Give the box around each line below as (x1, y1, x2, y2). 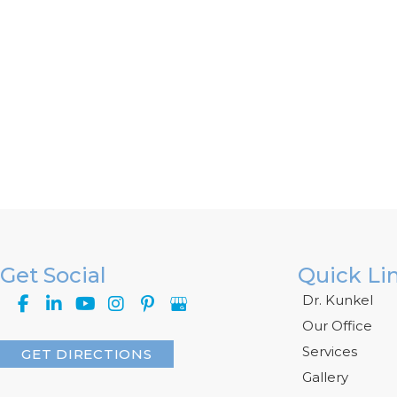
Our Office (302, 316, 372, 334)
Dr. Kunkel (302, 291, 373, 308)
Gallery (302, 368, 348, 385)
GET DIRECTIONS (21, 345, 152, 362)
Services (302, 342, 357, 360)
